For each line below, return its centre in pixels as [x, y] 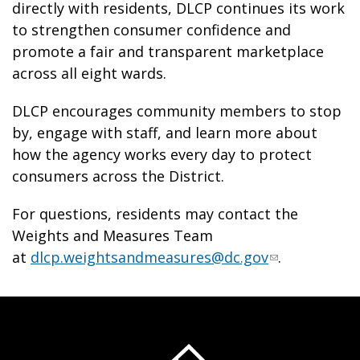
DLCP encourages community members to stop [177, 111]
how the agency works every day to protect [162, 154]
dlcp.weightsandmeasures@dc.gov [149, 257]
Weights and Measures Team [112, 235]
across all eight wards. [91, 73]
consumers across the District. [120, 176]
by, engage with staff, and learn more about [165, 133]
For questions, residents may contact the [155, 214]
